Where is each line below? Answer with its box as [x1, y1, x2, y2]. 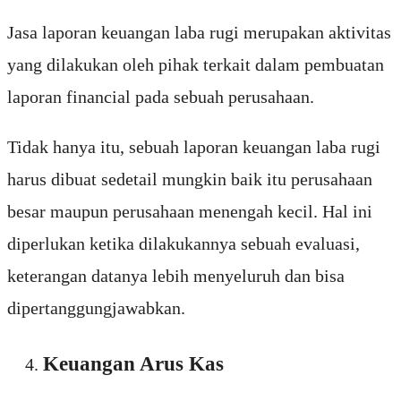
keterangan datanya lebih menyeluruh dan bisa [7, 265, 345, 286]
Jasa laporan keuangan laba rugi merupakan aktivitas [7, 21, 391, 42]
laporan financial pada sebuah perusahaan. [7, 86, 314, 107]
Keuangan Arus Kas [43, 352, 224, 376]
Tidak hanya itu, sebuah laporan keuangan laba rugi [7, 136, 380, 157]
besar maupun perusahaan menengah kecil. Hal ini [7, 200, 372, 221]
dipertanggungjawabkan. [7, 297, 185, 318]
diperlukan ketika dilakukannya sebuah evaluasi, [7, 233, 360, 253]
